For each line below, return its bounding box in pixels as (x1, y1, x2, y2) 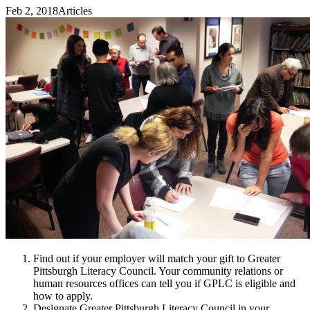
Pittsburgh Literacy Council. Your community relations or (33, 264, 283, 277)
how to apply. (33, 289, 93, 302)
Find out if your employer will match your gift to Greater (33, 252, 280, 264)
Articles (58, 4, 92, 17)
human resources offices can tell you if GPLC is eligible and (33, 277, 295, 289)
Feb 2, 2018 (6, 4, 58, 17)
